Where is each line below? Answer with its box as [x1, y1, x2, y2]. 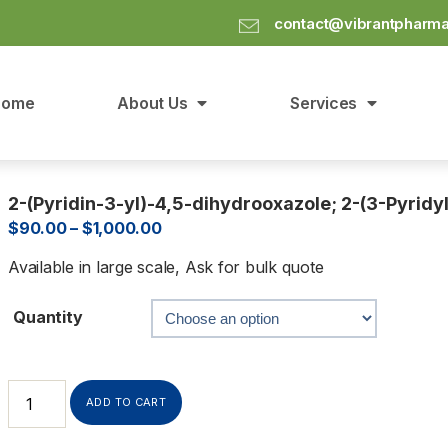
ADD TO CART [86, 394, 167, 409]
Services [290, 92, 358, 113]
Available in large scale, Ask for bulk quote [8, 256, 333, 277]
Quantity [13, 306, 83, 327]
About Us [117, 92, 188, 113]
